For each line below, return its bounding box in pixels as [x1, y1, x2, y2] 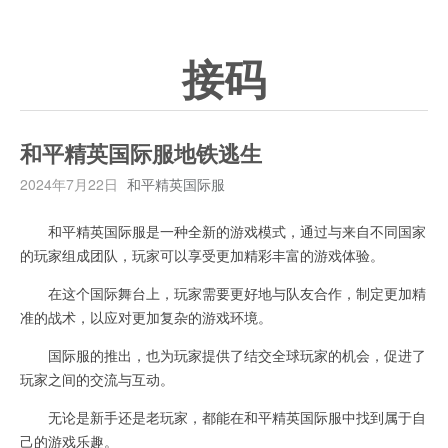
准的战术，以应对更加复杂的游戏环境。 [20, 307, 272, 327]
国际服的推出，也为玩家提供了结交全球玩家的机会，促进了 [20, 345, 426, 365]
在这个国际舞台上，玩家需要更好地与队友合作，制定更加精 [20, 283, 426, 303]
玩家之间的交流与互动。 [20, 369, 174, 389]
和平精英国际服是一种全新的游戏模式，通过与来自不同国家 [20, 221, 426, 241]
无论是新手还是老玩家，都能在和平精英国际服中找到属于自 [20, 407, 426, 427]
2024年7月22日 [20, 174, 118, 194]
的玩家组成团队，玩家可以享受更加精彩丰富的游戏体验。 [20, 245, 384, 265]
